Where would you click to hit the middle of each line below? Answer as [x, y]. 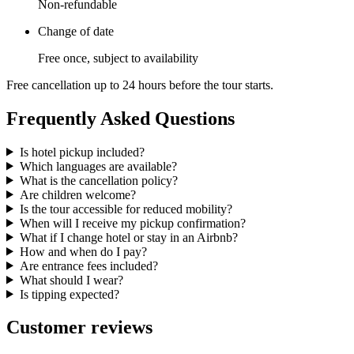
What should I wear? [71, 280]
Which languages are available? [98, 166]
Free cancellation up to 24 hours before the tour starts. [140, 85]
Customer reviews [79, 328]
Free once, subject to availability [118, 58]
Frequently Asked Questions [121, 118]
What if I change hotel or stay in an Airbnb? [128, 237]
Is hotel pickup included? [82, 152]
